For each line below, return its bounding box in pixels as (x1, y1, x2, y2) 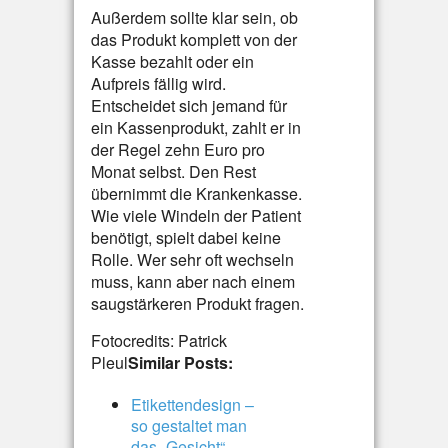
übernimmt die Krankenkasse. (91, 182, 302, 205)
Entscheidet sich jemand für (91, 94, 287, 117)
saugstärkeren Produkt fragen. (91, 292, 304, 315)
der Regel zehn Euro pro (91, 138, 265, 161)
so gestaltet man (131, 414, 247, 437)
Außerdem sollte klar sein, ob (91, 6, 298, 29)
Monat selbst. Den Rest (91, 160, 256, 183)
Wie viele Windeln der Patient (91, 204, 301, 227)
